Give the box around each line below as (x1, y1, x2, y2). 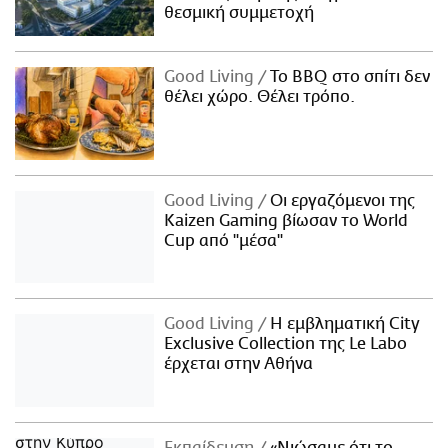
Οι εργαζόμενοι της (266, 191, 416, 210)
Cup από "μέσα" (164, 231, 284, 250)
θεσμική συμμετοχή (164, 3, 315, 22)
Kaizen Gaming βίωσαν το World (164, 211, 409, 230)
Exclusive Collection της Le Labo (164, 335, 408, 354)
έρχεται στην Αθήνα (164, 355, 314, 374)
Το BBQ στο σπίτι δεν (266, 67, 431, 86)
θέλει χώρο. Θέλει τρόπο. (164, 87, 356, 106)
